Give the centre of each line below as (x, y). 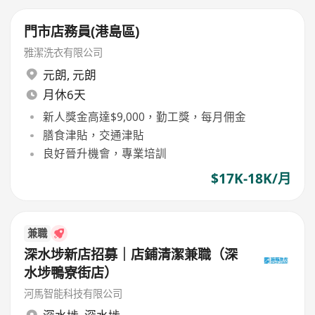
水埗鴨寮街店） (71, 273)
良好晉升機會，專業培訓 (104, 154)
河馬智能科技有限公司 (73, 293)
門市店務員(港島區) (82, 32)
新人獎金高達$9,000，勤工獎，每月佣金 (144, 116)
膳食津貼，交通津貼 (93, 135)
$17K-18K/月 (251, 178)
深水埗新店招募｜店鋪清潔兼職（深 (131, 255)
